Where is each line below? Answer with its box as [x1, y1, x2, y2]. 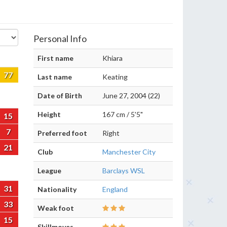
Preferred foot [37, 129, 87, 137]
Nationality [37, 185, 77, 194]
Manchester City [102, 147, 156, 156]
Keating [102, 72, 128, 81]
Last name [37, 72, 72, 81]
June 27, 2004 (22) [102, 91, 160, 100]
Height [37, 110, 61, 119]
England [102, 185, 128, 194]
